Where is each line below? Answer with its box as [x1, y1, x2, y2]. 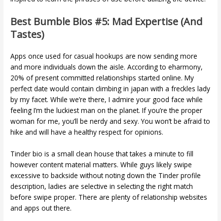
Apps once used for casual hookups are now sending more [10, 51, 198, 61]
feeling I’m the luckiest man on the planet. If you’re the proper [10, 106, 203, 115]
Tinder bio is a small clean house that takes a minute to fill [10, 148, 194, 158]
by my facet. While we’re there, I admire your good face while [10, 95, 203, 105]
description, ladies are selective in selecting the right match [10, 181, 193, 191]
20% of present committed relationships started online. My [10, 73, 194, 83]
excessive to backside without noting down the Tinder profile [10, 170, 201, 180]
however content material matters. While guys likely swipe [10, 159, 192, 169]
